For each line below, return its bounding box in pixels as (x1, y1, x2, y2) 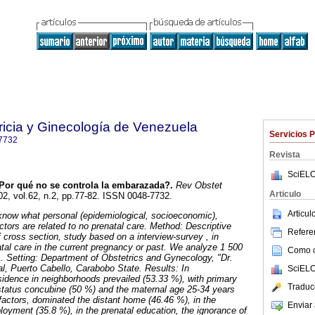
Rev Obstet (173, 180, 222, 191)
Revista (269, 150, 300, 160)
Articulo (269, 189, 301, 199)
